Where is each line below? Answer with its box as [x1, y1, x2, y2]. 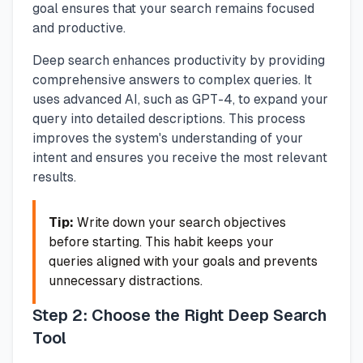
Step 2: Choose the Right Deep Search [32, 305, 327, 324]
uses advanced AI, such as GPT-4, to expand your [32, 91, 328, 107]
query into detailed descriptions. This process [32, 110, 305, 126]
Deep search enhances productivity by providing [32, 52, 325, 68]
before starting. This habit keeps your [49, 233, 274, 250]
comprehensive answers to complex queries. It [32, 71, 312, 88]
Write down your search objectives [74, 214, 286, 230]
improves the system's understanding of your [32, 130, 303, 146]
